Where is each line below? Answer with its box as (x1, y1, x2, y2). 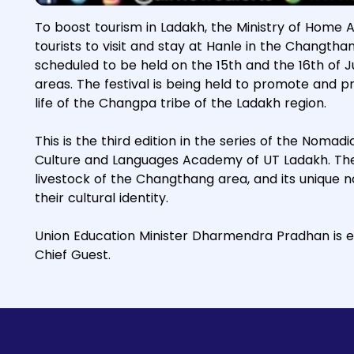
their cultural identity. (35, 189, 168, 207)
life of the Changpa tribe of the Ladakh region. (35, 94, 326, 112)
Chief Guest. (35, 246, 115, 264)
